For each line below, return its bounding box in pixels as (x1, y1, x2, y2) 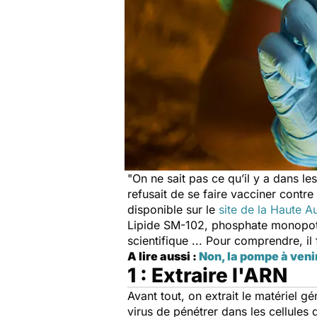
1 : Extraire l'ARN (127, 263, 287, 287)
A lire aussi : (127, 248, 199, 263)
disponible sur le (127, 202, 219, 217)
